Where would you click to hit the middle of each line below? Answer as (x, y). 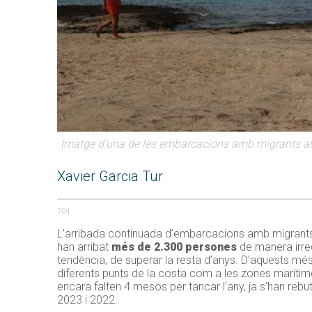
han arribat (84, 247)
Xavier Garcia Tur (110, 177)
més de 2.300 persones (174, 247)
